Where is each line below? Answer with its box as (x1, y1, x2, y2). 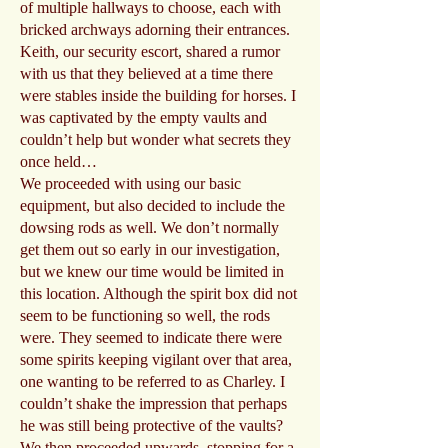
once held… (20, 153, 97, 170)
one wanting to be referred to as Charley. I (20, 373, 285, 390)
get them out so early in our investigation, (20, 241, 280, 258)
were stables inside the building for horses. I (20, 87, 296, 104)
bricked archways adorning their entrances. (20, 21, 290, 38)
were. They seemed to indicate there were (20, 329, 282, 346)
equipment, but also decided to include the (20, 197, 285, 214)
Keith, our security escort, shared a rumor (20, 43, 280, 60)
